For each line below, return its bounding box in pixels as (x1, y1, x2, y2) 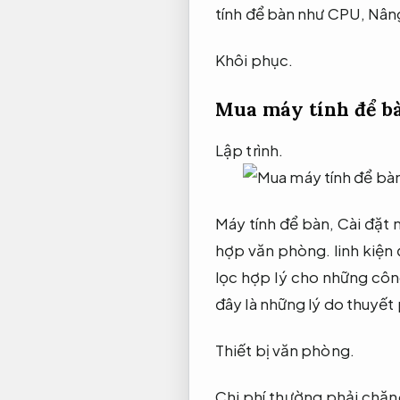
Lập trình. (215, 139, 283, 160)
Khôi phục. (215, 50, 293, 71)
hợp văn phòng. (215, 239, 331, 260)
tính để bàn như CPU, (215, 4, 369, 24)
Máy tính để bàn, (215, 212, 337, 233)
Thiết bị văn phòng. (215, 340, 354, 361)
